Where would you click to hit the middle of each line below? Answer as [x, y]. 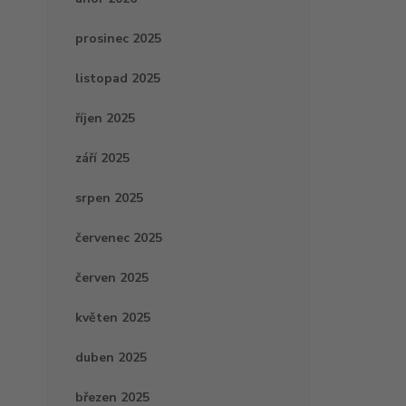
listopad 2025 [118, 79]
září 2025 [102, 159]
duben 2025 [111, 358]
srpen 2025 [109, 198]
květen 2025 [113, 318]
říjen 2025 [105, 119]
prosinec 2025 [118, 39]
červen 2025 [112, 278]
